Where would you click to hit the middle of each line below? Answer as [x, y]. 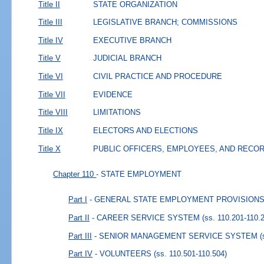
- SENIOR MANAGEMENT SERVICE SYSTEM [176, 236]
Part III [80, 236]
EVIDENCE [113, 94]
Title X [49, 148]
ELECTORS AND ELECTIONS [146, 130]
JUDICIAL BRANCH [128, 58]
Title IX [50, 130]
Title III [50, 22]
